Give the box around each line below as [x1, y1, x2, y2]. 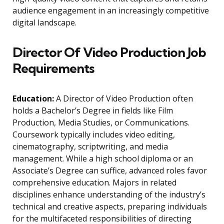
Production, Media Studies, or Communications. [12, 117, 189, 128]
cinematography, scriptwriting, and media [12, 141, 168, 152]
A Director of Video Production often [54, 93, 193, 104]
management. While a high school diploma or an [12, 153, 193, 164]
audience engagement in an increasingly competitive [12, 5, 209, 16]
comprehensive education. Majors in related [12, 177, 176, 188]
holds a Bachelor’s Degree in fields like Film [12, 105, 173, 116]
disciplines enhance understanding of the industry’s [12, 189, 205, 200]
